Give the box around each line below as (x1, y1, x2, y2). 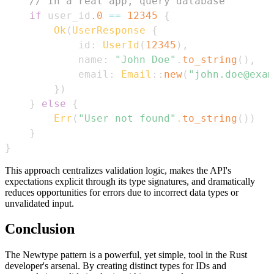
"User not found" (78, 112, 176, 124)
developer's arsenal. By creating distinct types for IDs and (5, 261, 226, 272)
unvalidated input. (5, 198, 74, 209)
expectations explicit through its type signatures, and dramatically (5, 176, 255, 187)
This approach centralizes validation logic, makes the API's (5, 165, 231, 176)
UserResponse (72, 24, 146, 36)
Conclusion (5, 221, 75, 237)
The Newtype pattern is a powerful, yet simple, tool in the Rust (5, 250, 247, 261)
